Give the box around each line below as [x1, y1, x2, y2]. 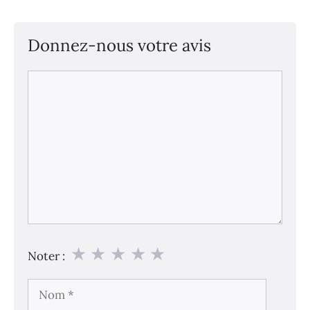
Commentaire [27, 71, 102, 86]
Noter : [28, 248, 65, 264]
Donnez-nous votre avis [28, 35, 211, 57]
